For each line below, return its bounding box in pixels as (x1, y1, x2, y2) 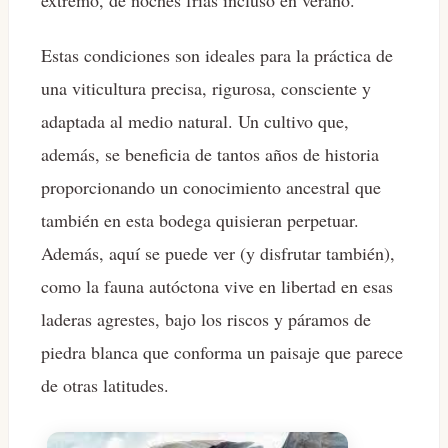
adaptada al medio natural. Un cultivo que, (41, 108, 349, 133)
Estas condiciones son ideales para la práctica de (41, 42, 393, 67)
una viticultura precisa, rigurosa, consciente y (41, 75, 371, 100)
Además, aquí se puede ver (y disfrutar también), (41, 240, 395, 265)
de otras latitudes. (41, 372, 169, 397)
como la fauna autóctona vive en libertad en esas (41, 273, 393, 298)
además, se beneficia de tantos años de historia (41, 141, 379, 166)
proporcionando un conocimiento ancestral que (41, 174, 381, 199)
